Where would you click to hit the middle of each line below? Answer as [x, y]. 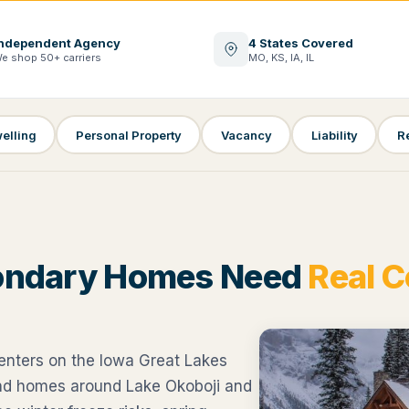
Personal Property [128, 135]
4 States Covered [301, 42]
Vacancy [246, 135]
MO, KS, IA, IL [281, 57]
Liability [334, 135]
